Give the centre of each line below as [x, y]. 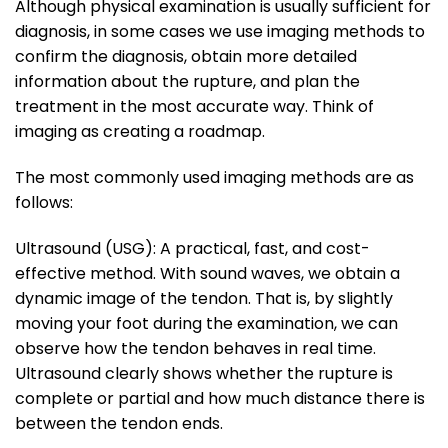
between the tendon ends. [119, 423]
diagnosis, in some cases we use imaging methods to [220, 31]
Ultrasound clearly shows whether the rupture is [204, 373]
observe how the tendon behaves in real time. [195, 348]
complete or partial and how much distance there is [220, 398]
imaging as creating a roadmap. [140, 131]
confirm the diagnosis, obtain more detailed [186, 56]
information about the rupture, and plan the [187, 81]
